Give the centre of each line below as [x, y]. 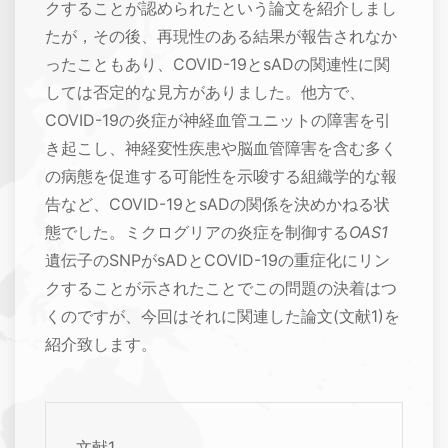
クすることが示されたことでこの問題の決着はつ [221, 288]
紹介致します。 [101, 344]
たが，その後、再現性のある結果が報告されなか [221, 36]
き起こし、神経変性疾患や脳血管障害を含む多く [221, 148]
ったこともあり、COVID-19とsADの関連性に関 [217, 64]
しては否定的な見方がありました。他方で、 [205, 92]
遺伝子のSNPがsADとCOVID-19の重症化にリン [217, 260]
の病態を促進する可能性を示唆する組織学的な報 [221, 176]
